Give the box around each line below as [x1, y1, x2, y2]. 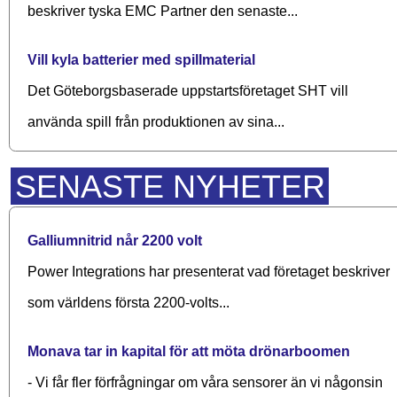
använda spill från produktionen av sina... [27, 113, 284, 129]
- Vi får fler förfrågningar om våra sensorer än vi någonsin [27, 374, 383, 390]
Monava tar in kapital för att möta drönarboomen [27, 343, 350, 359]
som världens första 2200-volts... [27, 294, 230, 310]
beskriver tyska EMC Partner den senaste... [27, 3, 298, 19]
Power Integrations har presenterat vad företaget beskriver [27, 263, 390, 279]
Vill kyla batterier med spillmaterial [27, 51, 255, 67]
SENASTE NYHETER [15, 167, 325, 205]
